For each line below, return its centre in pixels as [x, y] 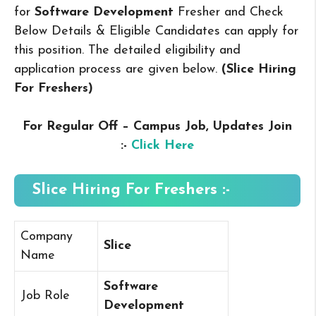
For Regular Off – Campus [102, 127]
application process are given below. [118, 70]
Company [47, 237]
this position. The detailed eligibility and [127, 51]
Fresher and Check [231, 13]
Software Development [104, 13]
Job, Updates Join [238, 127]
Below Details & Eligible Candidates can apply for [156, 32]
